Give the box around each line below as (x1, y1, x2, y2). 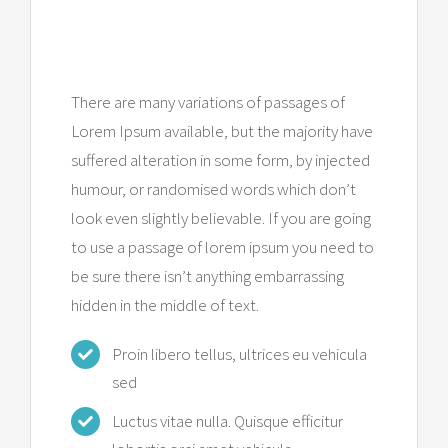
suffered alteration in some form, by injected (71, 149, 370, 172)
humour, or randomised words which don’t (71, 178, 356, 201)
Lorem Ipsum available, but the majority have (71, 120, 373, 143)
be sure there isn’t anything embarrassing (71, 265, 344, 288)
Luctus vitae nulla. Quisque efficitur (111, 410, 343, 433)
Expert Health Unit (71, 35, 226, 55)
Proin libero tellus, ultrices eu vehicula (111, 343, 367, 366)
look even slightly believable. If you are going (71, 207, 371, 230)
